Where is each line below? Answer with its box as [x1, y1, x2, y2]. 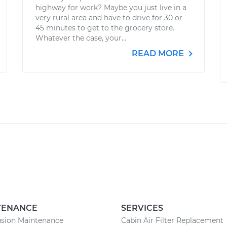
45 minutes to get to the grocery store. [35, 23, 174, 32]
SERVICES [121, 203, 163, 213]
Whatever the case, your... [35, 33, 126, 43]
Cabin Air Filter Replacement [121, 216, 223, 225]
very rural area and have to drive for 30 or [35, 13, 182, 22]
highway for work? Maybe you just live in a [35, 3, 186, 12]
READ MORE [132, 49, 186, 58]
